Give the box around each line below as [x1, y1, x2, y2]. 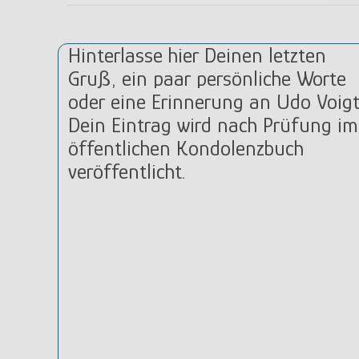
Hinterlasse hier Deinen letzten [68, 43, 326, 67]
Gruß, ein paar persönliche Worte [68, 67, 346, 91]
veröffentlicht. [68, 159, 185, 184]
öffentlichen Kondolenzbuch [68, 136, 304, 160]
